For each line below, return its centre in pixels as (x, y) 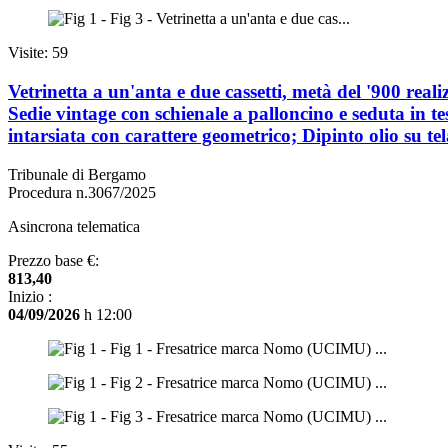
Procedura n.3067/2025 (82, 192)
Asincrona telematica (74, 226)
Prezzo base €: (53, 260)
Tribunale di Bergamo (77, 174)
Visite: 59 (38, 53)
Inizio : (30, 296)
